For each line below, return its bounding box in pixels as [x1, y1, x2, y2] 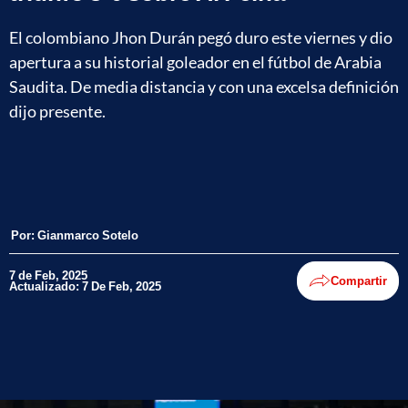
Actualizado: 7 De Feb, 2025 [9, 279, 161, 294]
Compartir [331, 273, 387, 289]
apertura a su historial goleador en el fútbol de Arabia [9, 51, 382, 72]
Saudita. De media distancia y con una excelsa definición [9, 76, 399, 97]
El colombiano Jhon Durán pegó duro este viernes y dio [9, 26, 393, 47]
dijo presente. [9, 100, 106, 121]
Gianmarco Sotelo [37, 227, 138, 242]
